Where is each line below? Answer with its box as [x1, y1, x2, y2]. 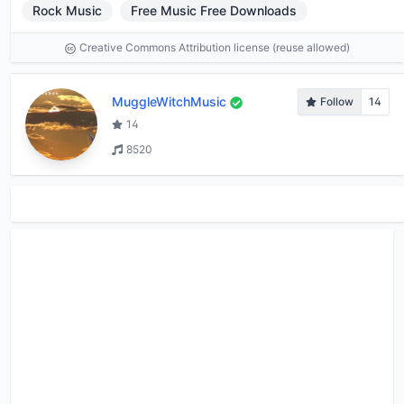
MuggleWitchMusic [112, 93, 226, 109]
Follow [320, 94, 353, 108]
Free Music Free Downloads [131, 2, 297, 18]
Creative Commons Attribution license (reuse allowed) [79, 40, 350, 54]
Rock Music [32, 2, 102, 18]
